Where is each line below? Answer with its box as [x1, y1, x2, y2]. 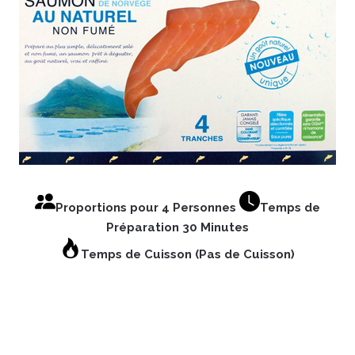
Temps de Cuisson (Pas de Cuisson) [81, 247, 295, 262]
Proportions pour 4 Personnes [55, 200, 239, 216]
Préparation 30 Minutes [106, 220, 249, 235]
